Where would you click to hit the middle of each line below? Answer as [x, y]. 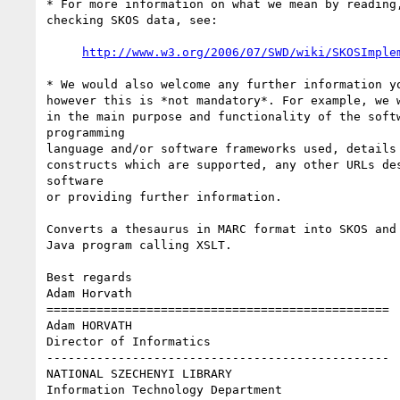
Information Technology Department [164, 389]
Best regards [89, 277]
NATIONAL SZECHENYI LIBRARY [139, 373]
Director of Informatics [129, 341]
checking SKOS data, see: [132, 20]
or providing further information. [164, 196]
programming [86, 132]
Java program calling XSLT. [139, 245]
